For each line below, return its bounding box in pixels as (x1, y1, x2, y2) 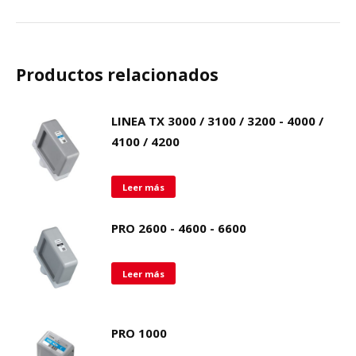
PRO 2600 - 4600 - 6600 (111, 220, 246, 236)
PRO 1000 (111, 325, 167, 341)
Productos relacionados (16, 64, 219, 86)
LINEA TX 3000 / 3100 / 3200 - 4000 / (111, 113, 323, 129)
